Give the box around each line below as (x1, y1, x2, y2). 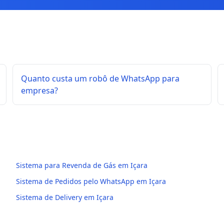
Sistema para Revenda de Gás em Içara (16, 160, 147, 170)
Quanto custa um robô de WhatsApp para (21, 73, 180, 84)
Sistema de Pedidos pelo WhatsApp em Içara (16, 176, 166, 186)
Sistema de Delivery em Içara (16, 192, 113, 202)
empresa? (21, 85, 58, 96)
